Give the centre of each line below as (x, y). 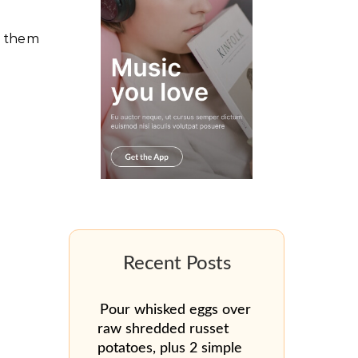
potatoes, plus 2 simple (170, 348)
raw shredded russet (163, 329)
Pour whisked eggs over (175, 310)
